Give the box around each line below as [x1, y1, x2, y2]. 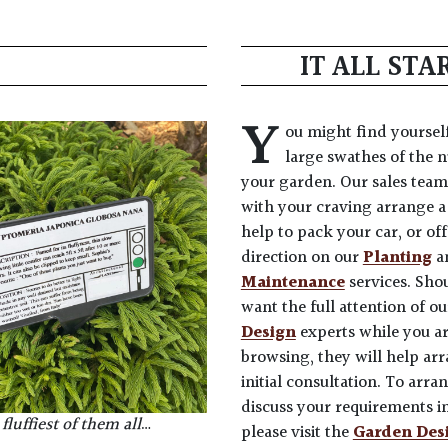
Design [240, 319, 296, 346]
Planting [362, 244, 432, 271]
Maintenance [240, 269, 345, 296]
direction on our [240, 244, 363, 271]
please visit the [240, 419, 353, 446]
